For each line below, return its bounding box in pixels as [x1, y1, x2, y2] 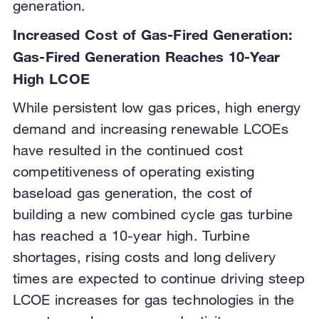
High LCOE [12, 70, 95, 88]
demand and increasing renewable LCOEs [12, 120, 288, 137]
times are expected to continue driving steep [12, 270, 305, 287]
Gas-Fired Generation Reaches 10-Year [12, 48, 281, 66]
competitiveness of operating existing [12, 163, 255, 180]
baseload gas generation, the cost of [12, 184, 252, 202]
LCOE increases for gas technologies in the [12, 291, 295, 308]
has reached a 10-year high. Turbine [12, 227, 250, 244]
